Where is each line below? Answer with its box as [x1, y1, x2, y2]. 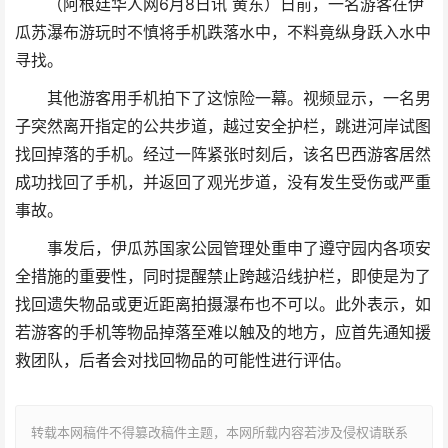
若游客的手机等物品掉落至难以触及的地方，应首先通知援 [15, 322, 431, 342]
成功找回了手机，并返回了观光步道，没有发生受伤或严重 [15, 172, 431, 192]
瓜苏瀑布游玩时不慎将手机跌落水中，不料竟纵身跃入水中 [15, 22, 431, 42]
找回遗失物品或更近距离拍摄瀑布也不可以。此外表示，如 [15, 294, 431, 314]
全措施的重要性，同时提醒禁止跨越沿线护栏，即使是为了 [15, 266, 431, 286]
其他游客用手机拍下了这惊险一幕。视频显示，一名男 [46, 88, 431, 108]
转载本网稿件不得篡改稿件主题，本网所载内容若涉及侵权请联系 [31, 423, 408, 440]
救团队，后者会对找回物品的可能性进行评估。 [15, 350, 351, 370]
